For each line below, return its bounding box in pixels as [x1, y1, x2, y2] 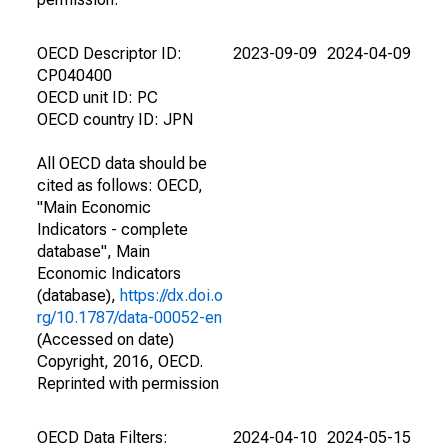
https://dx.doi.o [120, 286, 223, 305]
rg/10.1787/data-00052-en [37, 308, 222, 327]
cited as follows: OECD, [37, 176, 203, 195]
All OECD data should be [37, 154, 207, 173]
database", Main [37, 242, 150, 261]
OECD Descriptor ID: [37, 44, 182, 63]
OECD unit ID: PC [37, 88, 158, 107]
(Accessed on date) [37, 330, 174, 349]
